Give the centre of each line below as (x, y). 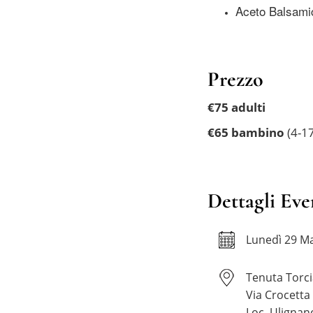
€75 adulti (238, 107)
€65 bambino (247, 132)
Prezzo (235, 79)
